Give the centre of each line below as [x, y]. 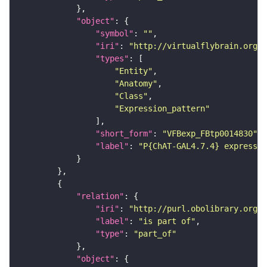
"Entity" [133, 71]
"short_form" [124, 134]
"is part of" [167, 221]
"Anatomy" [136, 84]
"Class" [131, 96]
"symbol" [114, 34]
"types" [112, 59]
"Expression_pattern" [162, 109]
